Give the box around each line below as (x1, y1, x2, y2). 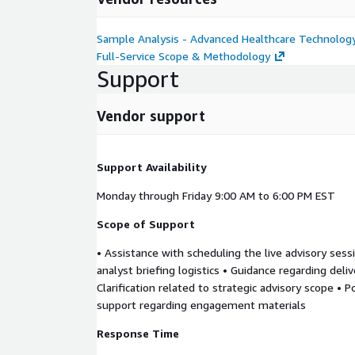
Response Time (97, 326, 179, 340)
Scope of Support (97, 217, 195, 231)
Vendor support (97, 107, 205, 124)
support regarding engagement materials (97, 298, 306, 311)
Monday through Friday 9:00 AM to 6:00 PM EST (97, 189, 335, 202)
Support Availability (97, 160, 207, 174)
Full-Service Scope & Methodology (97, 49, 270, 63)
